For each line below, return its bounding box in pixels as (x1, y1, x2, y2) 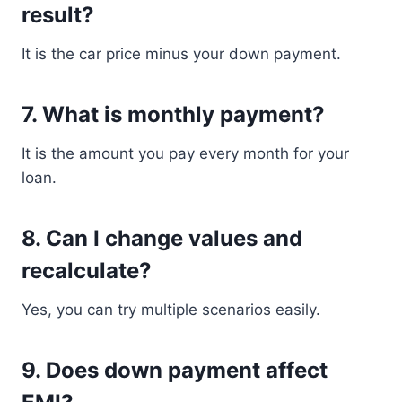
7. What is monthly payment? (22, 101, 325, 127)
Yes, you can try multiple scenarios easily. (22, 301, 320, 319)
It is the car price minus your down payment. (22, 45, 341, 63)
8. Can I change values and (22, 225, 302, 251)
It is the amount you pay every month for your (22, 144, 349, 162)
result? (22, 2, 94, 28)
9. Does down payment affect (22, 357, 328, 383)
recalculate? (22, 258, 152, 284)
